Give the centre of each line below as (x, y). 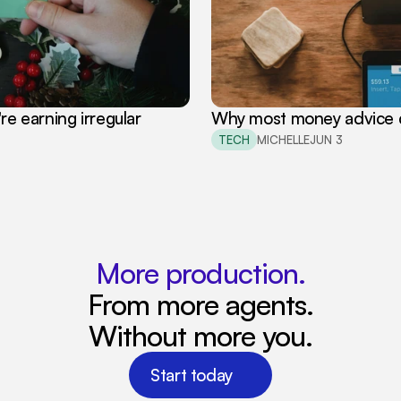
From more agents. (200, 304)
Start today (192, 375)
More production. (200, 273)
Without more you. (200, 336)
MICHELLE (283, 139)
